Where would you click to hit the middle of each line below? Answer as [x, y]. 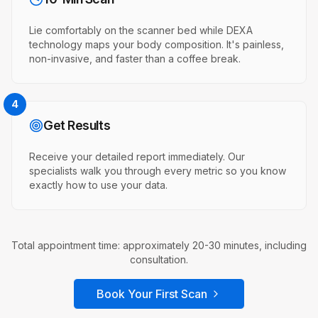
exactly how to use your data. [98, 185]
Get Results [77, 126]
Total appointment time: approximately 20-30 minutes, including [159, 246]
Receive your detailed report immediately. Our [137, 157]
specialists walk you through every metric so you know [158, 171]
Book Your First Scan [152, 294]
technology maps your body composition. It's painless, [157, 45]
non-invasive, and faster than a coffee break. [135, 59]
